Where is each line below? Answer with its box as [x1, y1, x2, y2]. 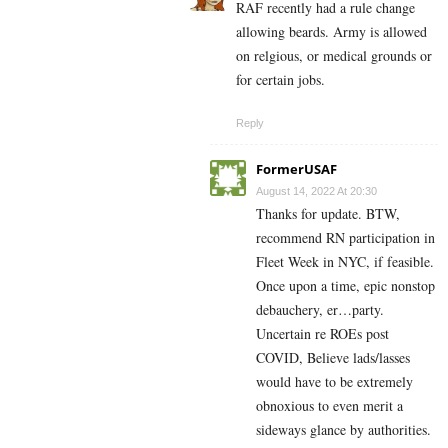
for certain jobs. [236, 70, 325, 90]
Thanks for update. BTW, [256, 204, 400, 224]
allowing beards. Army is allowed [236, 22, 427, 42]
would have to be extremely [256, 372, 413, 392]
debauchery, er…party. [256, 300, 384, 320]
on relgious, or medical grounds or [236, 46, 432, 66]
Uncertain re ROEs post [256, 324, 389, 344]
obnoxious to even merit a [256, 396, 403, 416]
